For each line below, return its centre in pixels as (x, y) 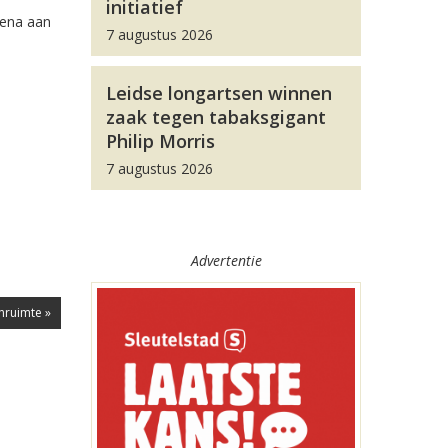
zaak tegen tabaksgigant (216, 117)
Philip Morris (160, 141)
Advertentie (226, 260)
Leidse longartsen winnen (219, 93)
